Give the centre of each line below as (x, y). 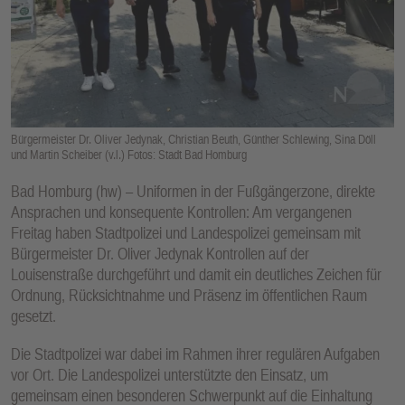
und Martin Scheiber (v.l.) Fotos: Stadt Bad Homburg (129, 154)
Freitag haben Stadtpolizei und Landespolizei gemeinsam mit (186, 232)
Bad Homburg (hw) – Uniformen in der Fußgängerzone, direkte (193, 191)
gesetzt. (33, 316)
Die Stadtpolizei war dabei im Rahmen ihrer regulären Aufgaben (195, 354)
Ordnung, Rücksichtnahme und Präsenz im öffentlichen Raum (189, 295)
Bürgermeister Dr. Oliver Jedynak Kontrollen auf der (160, 253)
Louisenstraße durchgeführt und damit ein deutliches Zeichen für (196, 274)
